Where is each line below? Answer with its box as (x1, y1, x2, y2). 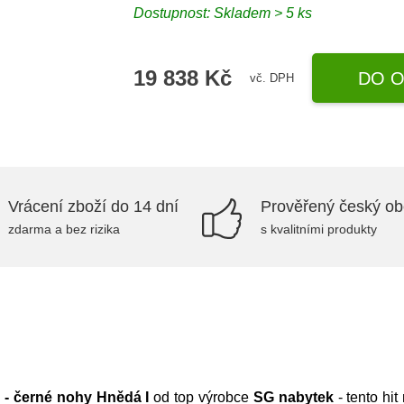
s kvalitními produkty (261, 222, 377, 236)
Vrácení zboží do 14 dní (8, 197, 179, 216)
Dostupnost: (133, 5, 215, 21)
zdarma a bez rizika (8, 222, 120, 236)
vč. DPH (250, 70, 295, 85)
